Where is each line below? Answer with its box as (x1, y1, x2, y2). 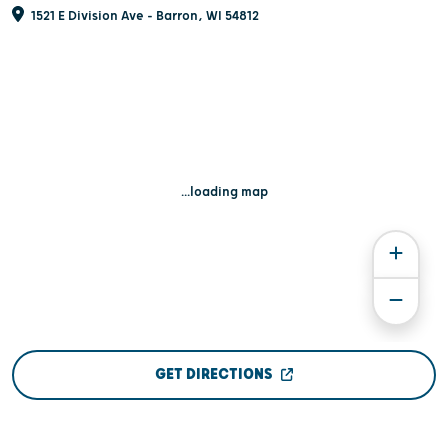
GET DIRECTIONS (154, 365, 273, 385)
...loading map (180, 184, 268, 201)
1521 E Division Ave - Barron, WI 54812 (28, 8, 259, 25)
